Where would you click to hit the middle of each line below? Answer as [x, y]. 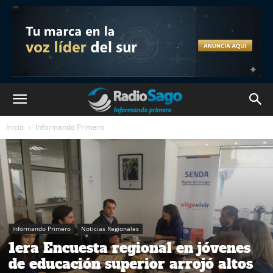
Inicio [15, 127]
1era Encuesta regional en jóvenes [129, 248]
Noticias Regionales [110, 228]
